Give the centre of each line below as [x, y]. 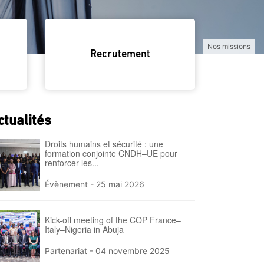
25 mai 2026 [121, 184]
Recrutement [120, 54]
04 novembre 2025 [133, 250]
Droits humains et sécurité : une [104, 144]
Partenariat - [70, 250]
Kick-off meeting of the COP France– [113, 220]
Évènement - [71, 184]
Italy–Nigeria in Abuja [85, 229]
